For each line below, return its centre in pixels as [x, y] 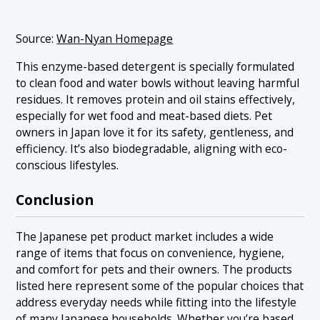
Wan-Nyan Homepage [115, 39]
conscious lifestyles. [67, 165]
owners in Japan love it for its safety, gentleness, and [155, 132]
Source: [36, 39]
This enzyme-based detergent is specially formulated [155, 66]
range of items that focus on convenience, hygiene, [150, 253]
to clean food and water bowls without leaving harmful [158, 82]
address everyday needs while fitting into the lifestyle [156, 302]
